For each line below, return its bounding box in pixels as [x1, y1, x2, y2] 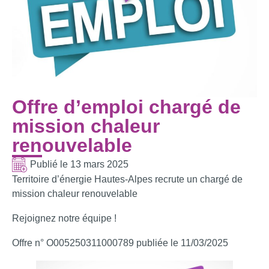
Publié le [30, 159, 70, 170]
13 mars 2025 [70, 159, 128, 170]
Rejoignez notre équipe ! [12, 213, 116, 223]
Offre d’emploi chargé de [12, 95, 241, 118]
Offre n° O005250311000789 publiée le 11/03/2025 [12, 237, 228, 248]
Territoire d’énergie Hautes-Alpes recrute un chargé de [12, 174, 243, 184]
